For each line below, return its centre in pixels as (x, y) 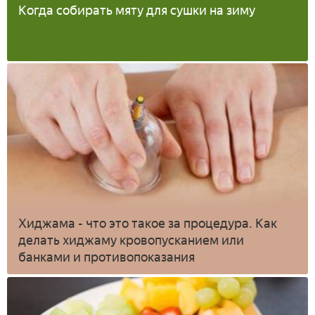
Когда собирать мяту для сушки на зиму (137, 11)
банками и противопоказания (107, 258)
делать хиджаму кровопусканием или (131, 241)
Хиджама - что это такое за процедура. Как (148, 224)
